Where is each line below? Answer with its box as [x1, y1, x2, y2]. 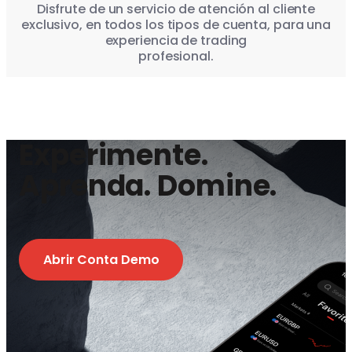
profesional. [138, 47, 214, 66]
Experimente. [19, 135, 208, 176]
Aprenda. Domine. [19, 166, 277, 207]
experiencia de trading [104, 31, 247, 50]
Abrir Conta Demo [43, 251, 159, 269]
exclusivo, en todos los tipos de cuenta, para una [20, 16, 332, 35]
